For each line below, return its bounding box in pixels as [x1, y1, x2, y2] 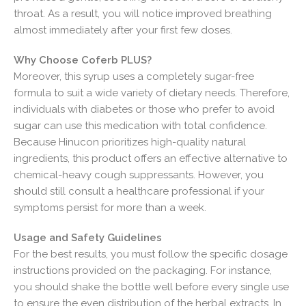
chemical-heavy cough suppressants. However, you [14, 168, 264, 181]
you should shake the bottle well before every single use [14, 280, 289, 293]
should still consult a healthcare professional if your [14, 184, 264, 197]
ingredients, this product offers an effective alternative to [14, 152, 288, 165]
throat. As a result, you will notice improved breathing [14, 7, 272, 20]
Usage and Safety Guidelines [14, 231, 162, 244]
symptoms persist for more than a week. [14, 201, 206, 214]
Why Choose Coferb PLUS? [14, 53, 152, 66]
